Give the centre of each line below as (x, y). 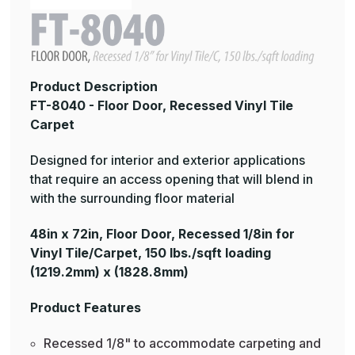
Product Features (86, 308)
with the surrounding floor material (132, 198)
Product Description (94, 87)
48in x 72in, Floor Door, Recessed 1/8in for (162, 234)
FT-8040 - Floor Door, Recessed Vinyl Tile (162, 106)
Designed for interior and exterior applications (168, 160)
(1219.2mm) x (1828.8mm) (109, 272)
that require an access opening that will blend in (172, 179)
